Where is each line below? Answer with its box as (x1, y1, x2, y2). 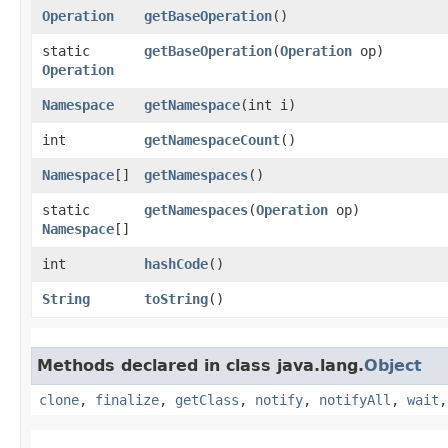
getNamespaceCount (144, 131, 280, 148)
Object (364, 355, 422, 375)
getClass (175, 391, 239, 408)
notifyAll (319, 391, 391, 408)
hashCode (144, 255, 208, 272)
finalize (95, 391, 159, 408)
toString (144, 290, 208, 307)
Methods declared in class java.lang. (37, 355, 364, 375)
